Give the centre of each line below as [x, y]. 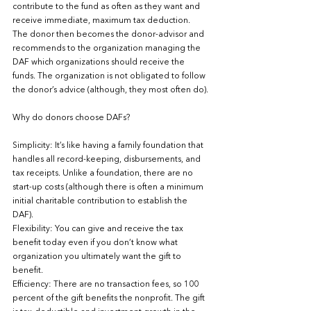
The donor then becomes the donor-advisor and [109, 35]
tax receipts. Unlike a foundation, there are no [104, 174]
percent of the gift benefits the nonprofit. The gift [110, 299]
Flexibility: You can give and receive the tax [99, 229]
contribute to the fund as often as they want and [107, 7]
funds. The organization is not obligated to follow [110, 76]
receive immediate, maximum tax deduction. [103, 21]
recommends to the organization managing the [108, 49]
